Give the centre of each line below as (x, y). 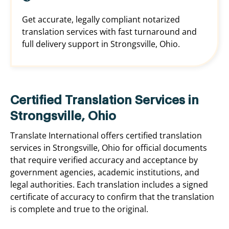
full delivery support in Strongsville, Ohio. (101, 44)
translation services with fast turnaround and (109, 32)
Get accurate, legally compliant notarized (101, 20)
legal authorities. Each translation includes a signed (109, 185)
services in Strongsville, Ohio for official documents (109, 148)
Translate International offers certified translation (106, 136)
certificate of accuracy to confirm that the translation (112, 197)
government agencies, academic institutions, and (105, 173)
